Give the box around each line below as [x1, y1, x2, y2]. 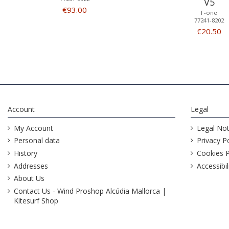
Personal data [14, 135, 60, 146]
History [14, 148, 37, 158]
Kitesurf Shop [14, 195, 58, 205]
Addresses [14, 161, 48, 171]
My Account [14, 123, 53, 133]
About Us [14, 173, 44, 184]
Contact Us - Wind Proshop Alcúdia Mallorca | [14, 186, 166, 196]
